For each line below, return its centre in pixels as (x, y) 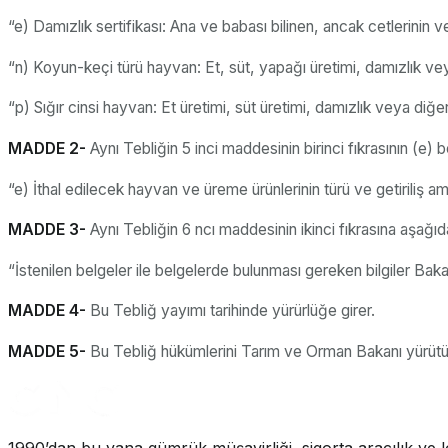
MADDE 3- (49, 230)
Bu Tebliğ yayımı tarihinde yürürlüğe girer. (232, 311)
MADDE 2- (49, 149)
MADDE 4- (49, 311)
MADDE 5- (49, 351)
